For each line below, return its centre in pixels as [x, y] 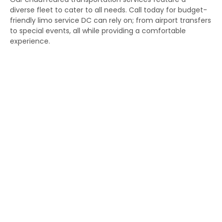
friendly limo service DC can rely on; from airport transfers [111, 20]
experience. [30, 41]
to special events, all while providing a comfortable [98, 30]
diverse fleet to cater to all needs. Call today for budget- [109, 10]
